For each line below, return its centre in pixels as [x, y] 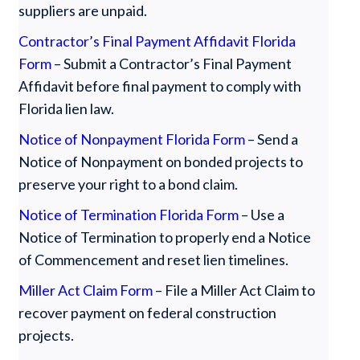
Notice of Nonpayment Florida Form [132, 139]
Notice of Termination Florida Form [129, 215]
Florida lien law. [67, 108]
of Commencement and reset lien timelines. [154, 260]
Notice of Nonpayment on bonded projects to [161, 162]
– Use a [262, 215]
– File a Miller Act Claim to [234, 290]
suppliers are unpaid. [83, 10]
